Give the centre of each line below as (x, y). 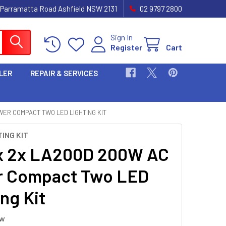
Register (126, 47)
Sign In (122, 37)
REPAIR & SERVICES (64, 73)
